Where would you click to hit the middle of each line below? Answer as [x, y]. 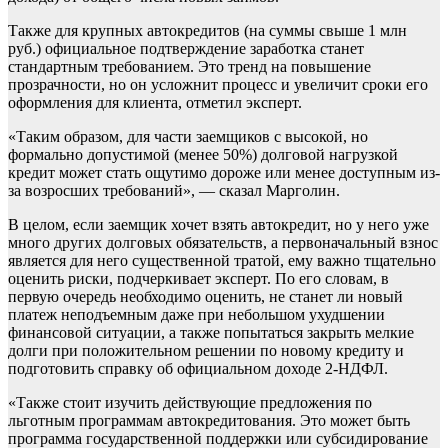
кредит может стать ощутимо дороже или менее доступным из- [224, 173]
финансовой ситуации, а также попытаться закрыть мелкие [211, 333]
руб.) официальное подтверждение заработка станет [186, 49]
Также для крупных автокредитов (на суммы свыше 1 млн [207, 31]
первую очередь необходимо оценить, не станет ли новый [205, 297]
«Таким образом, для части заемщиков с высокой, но [188, 137]
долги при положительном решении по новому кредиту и [206, 351]
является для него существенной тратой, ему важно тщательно [222, 261]
